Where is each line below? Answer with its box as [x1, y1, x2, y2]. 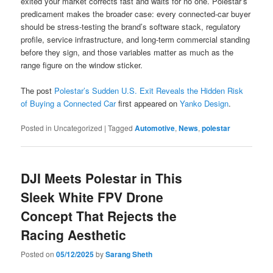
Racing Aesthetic [21, 225, 127, 244]
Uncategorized [52, 122, 105, 133]
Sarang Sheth [105, 248, 153, 260]
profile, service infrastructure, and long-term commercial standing [21, 33, 250, 45]
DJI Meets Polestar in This [21, 169, 183, 188]
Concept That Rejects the [21, 207, 177, 225]
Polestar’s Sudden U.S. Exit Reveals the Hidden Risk [54, 84, 244, 96]
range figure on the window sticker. [21, 58, 143, 71]
